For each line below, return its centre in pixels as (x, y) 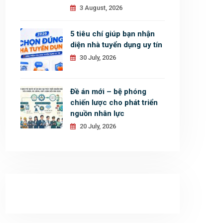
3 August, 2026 (100, 8)
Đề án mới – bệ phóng (108, 92)
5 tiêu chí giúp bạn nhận (112, 34)
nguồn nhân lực (97, 113)
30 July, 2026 (97, 57)
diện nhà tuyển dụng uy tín (116, 45)
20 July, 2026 (97, 126)
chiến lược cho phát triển (114, 103)
